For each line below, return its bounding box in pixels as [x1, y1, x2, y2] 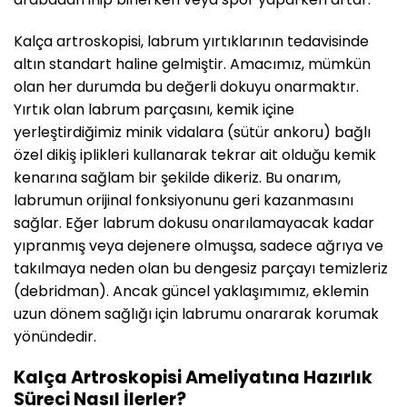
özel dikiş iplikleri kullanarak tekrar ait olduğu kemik [14, 144, 376, 166]
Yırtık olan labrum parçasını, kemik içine [14, 99, 294, 121]
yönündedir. [14, 326, 96, 348]
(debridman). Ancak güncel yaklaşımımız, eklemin [14, 281, 369, 303]
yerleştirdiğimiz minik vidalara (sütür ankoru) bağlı [14, 122, 371, 144]
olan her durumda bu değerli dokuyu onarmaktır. [14, 76, 359, 98]
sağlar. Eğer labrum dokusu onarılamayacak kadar [14, 213, 374, 234]
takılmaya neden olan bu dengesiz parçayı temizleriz [14, 258, 388, 280]
